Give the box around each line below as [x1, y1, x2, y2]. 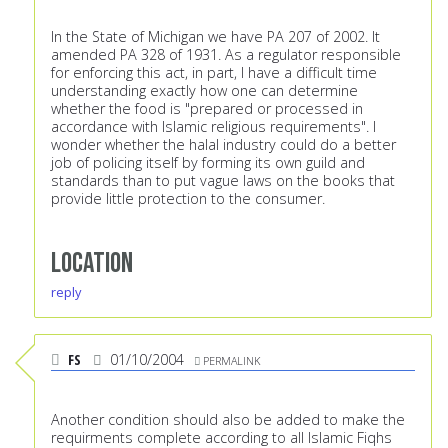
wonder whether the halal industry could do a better [51, 135, 396, 155]
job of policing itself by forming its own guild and [51, 153, 365, 173]
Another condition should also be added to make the [51, 410, 405, 430]
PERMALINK [203, 353, 260, 369]
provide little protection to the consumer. [51, 189, 325, 209]
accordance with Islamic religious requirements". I [51, 117, 376, 137]
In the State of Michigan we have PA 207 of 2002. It [51, 27, 380, 47]
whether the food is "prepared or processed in [51, 99, 363, 119]
